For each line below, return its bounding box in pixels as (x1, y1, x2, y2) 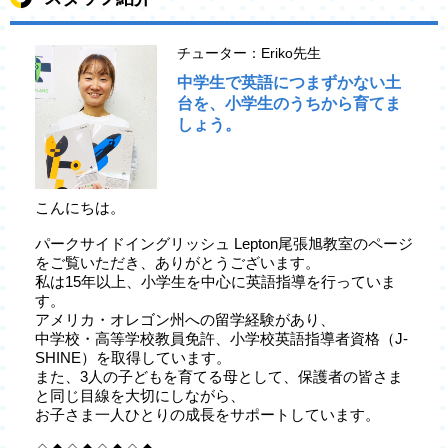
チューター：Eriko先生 (177, 44, 321, 61)
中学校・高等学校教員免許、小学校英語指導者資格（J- (35, 330, 408, 348)
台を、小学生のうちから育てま (177, 94, 401, 112)
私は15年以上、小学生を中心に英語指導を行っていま (35, 273, 396, 291)
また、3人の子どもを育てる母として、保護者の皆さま (35, 368, 403, 386)
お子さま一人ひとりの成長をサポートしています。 (35, 406, 380, 424)
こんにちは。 (35, 199, 125, 217)
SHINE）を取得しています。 (35, 349, 231, 367)
